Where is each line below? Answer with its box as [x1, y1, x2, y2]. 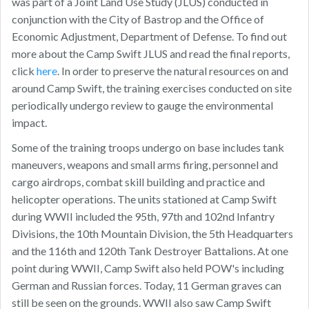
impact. [12, 116, 47, 130]
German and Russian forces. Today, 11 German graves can [12, 279, 281, 292]
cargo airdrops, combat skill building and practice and [12, 175, 265, 189]
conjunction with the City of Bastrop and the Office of [12, 12, 264, 26]
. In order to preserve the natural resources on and [57, 64, 288, 78]
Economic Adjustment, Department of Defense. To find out [12, 30, 287, 43]
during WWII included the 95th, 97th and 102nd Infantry [12, 210, 275, 223]
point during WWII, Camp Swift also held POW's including [12, 261, 284, 275]
